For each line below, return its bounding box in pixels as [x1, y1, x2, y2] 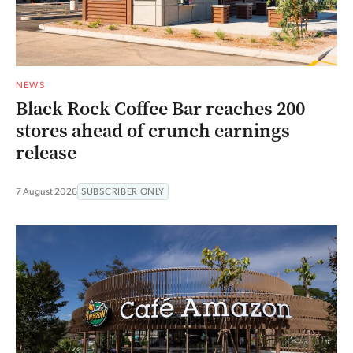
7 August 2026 [16, 185, 77, 198]
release [16, 140, 76, 166]
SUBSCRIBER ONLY [81, 185, 165, 198]
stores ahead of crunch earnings [16, 118, 290, 144]
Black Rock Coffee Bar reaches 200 [16, 96, 305, 122]
